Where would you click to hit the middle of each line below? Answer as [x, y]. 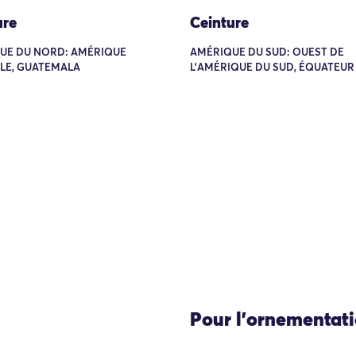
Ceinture [219, 23]
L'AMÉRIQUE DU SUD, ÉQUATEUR [272, 68]
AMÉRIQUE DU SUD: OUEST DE [267, 52]
